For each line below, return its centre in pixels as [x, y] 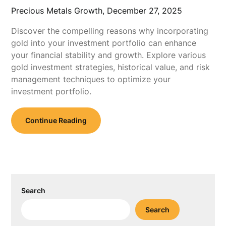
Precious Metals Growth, [59, 11]
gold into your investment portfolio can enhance [104, 43]
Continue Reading [56, 120]
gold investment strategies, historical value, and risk [111, 67]
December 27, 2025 [145, 11]
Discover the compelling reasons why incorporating [110, 31]
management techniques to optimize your [91, 79]
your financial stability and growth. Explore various [109, 55]
